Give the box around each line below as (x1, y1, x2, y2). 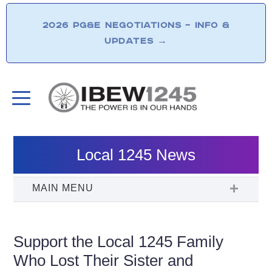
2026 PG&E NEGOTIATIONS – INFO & (42, 19, 230, 31)
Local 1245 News (76, 145, 195, 164)
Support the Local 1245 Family (13, 232, 224, 251)
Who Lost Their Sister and (13, 251, 194, 270)
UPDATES (104, 35, 158, 47)
